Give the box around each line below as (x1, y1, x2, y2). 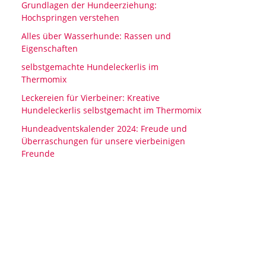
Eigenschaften (21, 43, 78, 54)
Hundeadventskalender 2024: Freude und (21, 123, 187, 134)
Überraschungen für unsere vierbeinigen (21, 135, 185, 147)
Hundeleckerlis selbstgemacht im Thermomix (21, 104, 201, 116)
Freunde (21, 148, 55, 159)
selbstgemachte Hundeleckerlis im (21, 61, 159, 72)
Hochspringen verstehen (21, 12, 119, 23)
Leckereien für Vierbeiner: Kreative (21, 92, 160, 103)
